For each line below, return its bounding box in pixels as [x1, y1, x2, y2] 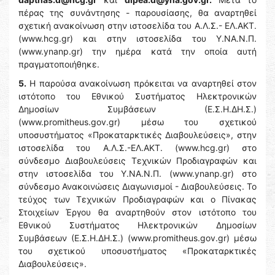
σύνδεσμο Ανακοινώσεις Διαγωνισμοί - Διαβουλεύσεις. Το [18, 181, 257, 192]
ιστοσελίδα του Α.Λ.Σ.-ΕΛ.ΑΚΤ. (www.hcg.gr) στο [18, 142, 257, 153]
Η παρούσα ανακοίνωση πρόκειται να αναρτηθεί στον [26, 78, 257, 88]
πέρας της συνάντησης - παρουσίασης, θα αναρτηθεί [18, 7, 257, 18]
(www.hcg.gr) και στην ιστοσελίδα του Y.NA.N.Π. [18, 33, 257, 44]
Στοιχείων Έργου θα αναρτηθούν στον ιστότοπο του [18, 207, 257, 217]
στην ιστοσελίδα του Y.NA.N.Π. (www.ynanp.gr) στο [18, 168, 257, 179]
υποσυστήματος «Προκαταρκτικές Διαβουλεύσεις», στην [18, 130, 257, 140]
